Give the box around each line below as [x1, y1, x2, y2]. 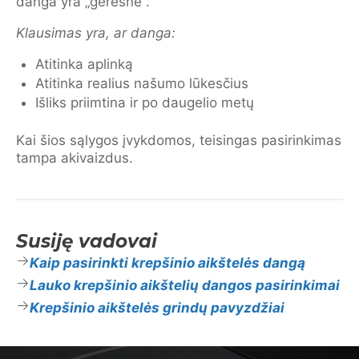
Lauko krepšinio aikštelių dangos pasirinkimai [30, 277, 340, 294]
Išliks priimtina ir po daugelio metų [35, 94, 254, 111]
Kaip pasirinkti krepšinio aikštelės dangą [30, 255, 305, 272]
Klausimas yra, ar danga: [16, 24, 175, 41]
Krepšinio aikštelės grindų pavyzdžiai [30, 300, 284, 317]
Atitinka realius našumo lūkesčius [35, 75, 248, 91]
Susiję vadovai [16, 230, 157, 253]
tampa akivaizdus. [16, 150, 133, 167]
